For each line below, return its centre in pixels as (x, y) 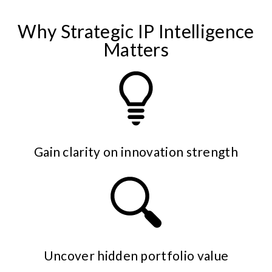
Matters (136, 49)
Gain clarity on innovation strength (136, 152)
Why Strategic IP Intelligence (136, 31)
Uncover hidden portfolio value (136, 256)
